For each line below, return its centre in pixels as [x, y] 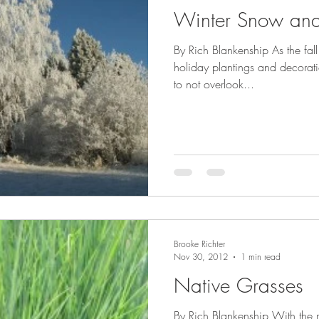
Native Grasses [239, 285]
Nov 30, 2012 [201, 257]
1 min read [261, 257]
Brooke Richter [199, 244]
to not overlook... [214, 84]
